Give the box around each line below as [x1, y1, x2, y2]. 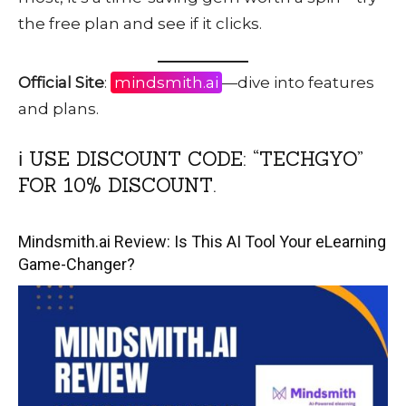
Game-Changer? [18, 254, 135, 274]
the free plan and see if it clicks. [18, 14, 262, 34]
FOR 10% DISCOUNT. [18, 172, 216, 198]
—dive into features [222, 72, 374, 92]
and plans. [18, 99, 99, 118]
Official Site [18, 72, 104, 92]
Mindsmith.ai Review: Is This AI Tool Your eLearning [18, 231, 386, 251]
